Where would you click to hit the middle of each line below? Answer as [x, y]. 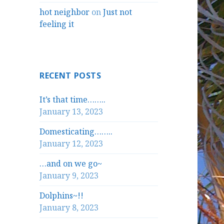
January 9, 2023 [69, 176]
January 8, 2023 [69, 208]
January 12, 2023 [71, 144]
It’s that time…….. [73, 100]
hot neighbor [65, 12]
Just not [118, 12]
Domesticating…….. [76, 132]
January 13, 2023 [71, 112]
